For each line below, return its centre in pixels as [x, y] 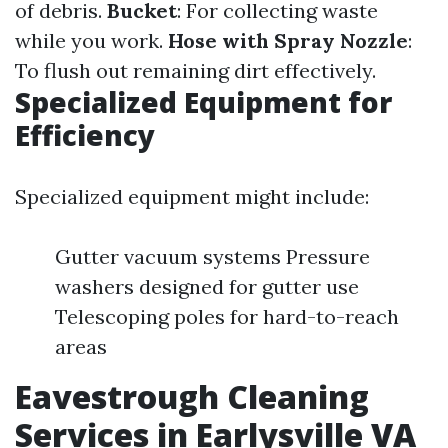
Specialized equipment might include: [192, 196]
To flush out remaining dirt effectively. [195, 70]
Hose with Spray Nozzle [288, 40]
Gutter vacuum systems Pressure [212, 256]
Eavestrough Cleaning [192, 396]
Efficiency [85, 135]
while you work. [91, 40]
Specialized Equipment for [203, 102]
